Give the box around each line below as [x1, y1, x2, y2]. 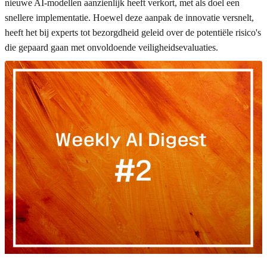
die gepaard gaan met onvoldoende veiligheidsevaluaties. [5, 42, 218, 52]
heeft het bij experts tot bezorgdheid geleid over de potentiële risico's [5, 27, 261, 38]
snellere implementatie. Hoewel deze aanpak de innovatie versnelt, [5, 12, 254, 23]
